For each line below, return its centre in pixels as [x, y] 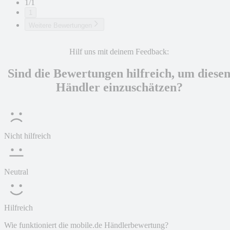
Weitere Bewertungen [60, 26]
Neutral [16, 172]
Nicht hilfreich [27, 136]
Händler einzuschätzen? [119, 88]
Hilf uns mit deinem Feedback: [119, 52]
